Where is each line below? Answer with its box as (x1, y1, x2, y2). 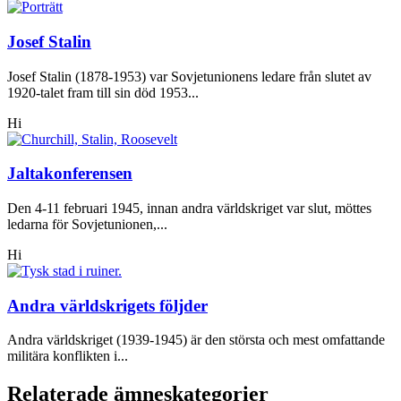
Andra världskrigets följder (7, 295, 208, 315)
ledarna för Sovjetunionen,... (7, 217, 167, 233)
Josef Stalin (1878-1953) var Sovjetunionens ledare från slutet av (7, 68, 371, 84)
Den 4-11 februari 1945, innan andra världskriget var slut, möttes (7, 200, 371, 217)
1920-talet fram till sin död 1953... (7, 84, 199, 100)
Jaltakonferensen (7, 164, 132, 183)
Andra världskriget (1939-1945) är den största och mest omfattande (7, 332, 385, 348)
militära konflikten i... (7, 348, 128, 364)
